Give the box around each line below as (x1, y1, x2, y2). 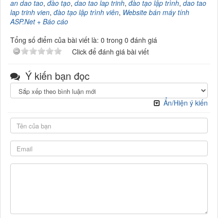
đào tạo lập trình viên (54, 7, 119, 17)
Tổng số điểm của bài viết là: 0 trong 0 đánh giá (10, 35, 157, 45)
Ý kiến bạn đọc (22, 69, 90, 83)
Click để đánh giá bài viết (72, 47, 149, 56)
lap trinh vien (10, 7, 50, 17)
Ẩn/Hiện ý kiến (163, 98, 208, 108)
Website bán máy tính (123, 7, 189, 17)
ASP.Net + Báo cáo (10, 17, 68, 26)
